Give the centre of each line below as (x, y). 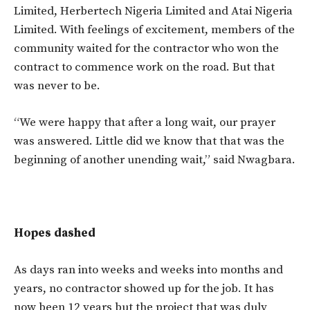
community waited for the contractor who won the (146, 48)
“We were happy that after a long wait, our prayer (145, 122)
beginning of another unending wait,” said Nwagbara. (155, 159)
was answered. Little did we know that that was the (149, 141)
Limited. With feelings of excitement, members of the (154, 29)
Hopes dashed (55, 233)
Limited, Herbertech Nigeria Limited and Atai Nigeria (153, 11)
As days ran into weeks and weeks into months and (148, 270)
